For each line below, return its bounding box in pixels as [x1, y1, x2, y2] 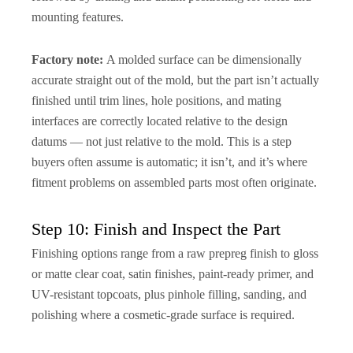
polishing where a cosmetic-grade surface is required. [32, 307, 295, 321]
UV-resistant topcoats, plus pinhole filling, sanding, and [32, 287, 307, 301]
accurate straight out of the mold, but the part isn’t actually [32, 72, 319, 87]
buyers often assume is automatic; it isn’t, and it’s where [32, 154, 307, 169]
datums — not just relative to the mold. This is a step [32, 134, 292, 148]
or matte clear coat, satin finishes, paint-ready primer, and [32, 266, 314, 281]
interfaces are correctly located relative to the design [32, 113, 288, 128]
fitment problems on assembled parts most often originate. [32, 175, 317, 189]
